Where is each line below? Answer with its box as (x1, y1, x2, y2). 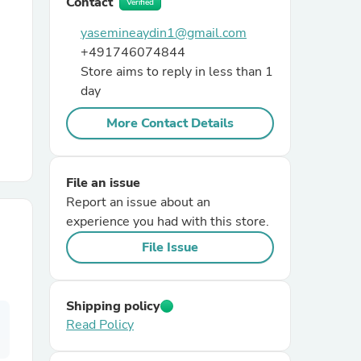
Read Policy (66, 316, 134, 334)
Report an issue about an (66, 193, 210, 211)
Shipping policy (66, 297, 160, 315)
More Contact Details (106, 114, 234, 132)
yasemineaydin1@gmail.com (81, 24, 247, 42)
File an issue (66, 174, 140, 192)
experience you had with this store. (66, 213, 269, 230)
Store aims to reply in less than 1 (81, 63, 273, 81)
